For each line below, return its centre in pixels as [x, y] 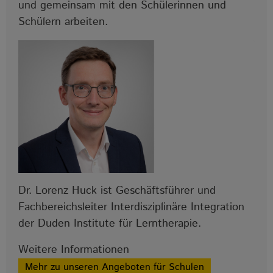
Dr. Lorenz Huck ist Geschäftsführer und [117, 191]
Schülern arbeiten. [63, 22]
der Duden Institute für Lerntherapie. [110, 224]
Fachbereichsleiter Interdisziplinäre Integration [131, 207]
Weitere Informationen [74, 250]
